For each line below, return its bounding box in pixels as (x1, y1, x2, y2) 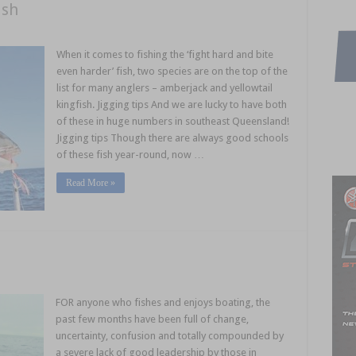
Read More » (65, 177, 115, 188)
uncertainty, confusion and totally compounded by (56, 330, 284, 342)
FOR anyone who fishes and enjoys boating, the (56, 296, 271, 308)
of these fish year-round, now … (56, 149, 204, 161)
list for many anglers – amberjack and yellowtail (56, 82, 273, 94)
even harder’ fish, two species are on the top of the (56, 65, 288, 77)
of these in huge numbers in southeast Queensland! (56, 115, 289, 127)
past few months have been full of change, (56, 313, 250, 325)
